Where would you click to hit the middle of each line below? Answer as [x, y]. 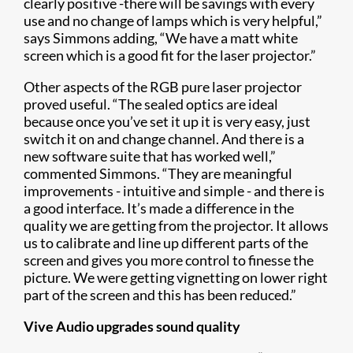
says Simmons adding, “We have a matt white [161, 38]
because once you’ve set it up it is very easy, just [167, 122]
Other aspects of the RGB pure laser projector [163, 87]
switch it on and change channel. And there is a [164, 139]
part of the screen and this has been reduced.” [160, 295]
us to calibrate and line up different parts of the [166, 243]
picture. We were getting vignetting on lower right [176, 278]
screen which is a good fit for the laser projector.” [170, 56]
